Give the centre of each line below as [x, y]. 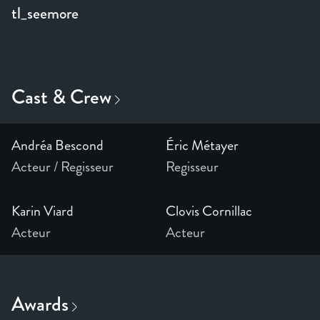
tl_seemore [45, 14]
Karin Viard [42, 211]
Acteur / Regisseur [62, 167]
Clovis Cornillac [209, 211]
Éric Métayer [202, 146]
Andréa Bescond [57, 146]
